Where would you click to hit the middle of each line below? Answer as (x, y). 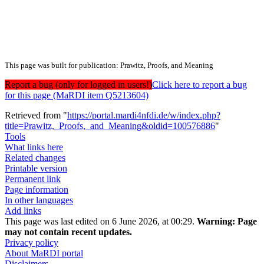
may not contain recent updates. (68, 232)
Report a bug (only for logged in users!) (78, 85)
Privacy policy (32, 243)
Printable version (36, 169)
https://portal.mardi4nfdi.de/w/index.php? (144, 115)
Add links (23, 211)
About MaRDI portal (44, 253)
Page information (37, 190)
